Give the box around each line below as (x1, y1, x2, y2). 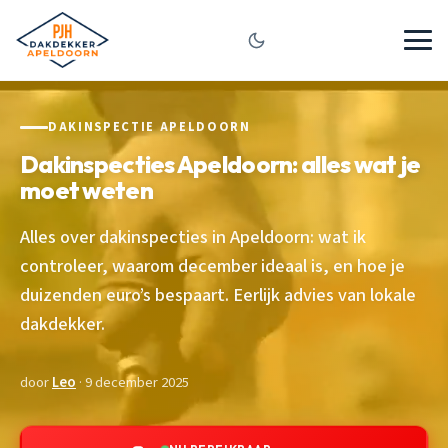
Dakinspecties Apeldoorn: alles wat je (20, 148, 421, 179)
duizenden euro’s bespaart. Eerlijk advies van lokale (20, 281, 416, 308)
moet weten (20, 174, 153, 205)
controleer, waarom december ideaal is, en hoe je (20, 252, 405, 279)
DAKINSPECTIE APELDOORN (48, 118, 251, 136)
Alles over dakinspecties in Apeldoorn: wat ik (20, 223, 366, 250)
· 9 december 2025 (76, 371, 189, 393)
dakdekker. (20, 310, 105, 337)
